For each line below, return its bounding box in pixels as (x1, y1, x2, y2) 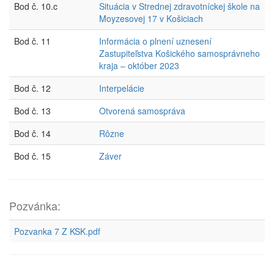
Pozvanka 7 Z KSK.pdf (14, 225, 100, 237)
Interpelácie (99, 82, 144, 94)
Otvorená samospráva (99, 105, 185, 117)
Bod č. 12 (14, 82, 51, 94)
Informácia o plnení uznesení (99, 35, 212, 47)
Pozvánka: (9, 198, 61, 213)
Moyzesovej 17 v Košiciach (99, 12, 203, 24)
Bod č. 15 (14, 150, 51, 162)
